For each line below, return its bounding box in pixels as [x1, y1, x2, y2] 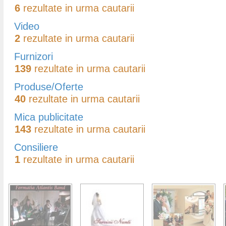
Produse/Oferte [14, 81, 83, 92]
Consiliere [14, 142, 58, 153]
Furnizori [14, 51, 53, 62]
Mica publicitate [14, 111, 83, 123]
